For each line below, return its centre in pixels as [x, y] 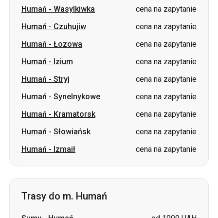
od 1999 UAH [174, 167]
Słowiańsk [72, 81]
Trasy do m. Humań [64, 145]
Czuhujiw [38, 185]
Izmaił [64, 98]
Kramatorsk [74, 63]
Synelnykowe [77, 45]
